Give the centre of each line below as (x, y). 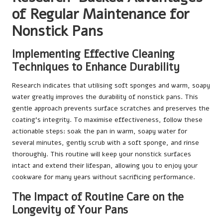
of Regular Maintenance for (101, 14)
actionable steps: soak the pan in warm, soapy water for (100, 131)
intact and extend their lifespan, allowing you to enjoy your (105, 166)
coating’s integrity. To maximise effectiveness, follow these (107, 120)
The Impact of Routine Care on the (98, 197)
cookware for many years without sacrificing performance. (104, 177)
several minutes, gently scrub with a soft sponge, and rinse (106, 143)
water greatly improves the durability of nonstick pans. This (105, 97)
